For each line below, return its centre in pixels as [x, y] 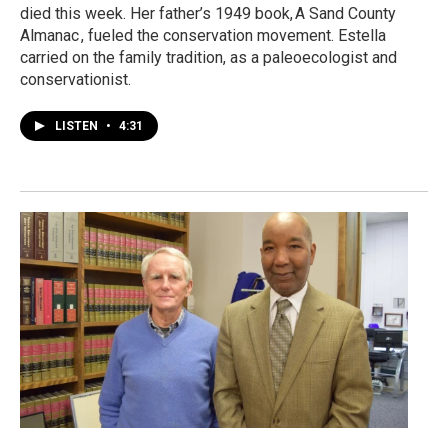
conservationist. [75, 79]
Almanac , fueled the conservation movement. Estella [203, 35]
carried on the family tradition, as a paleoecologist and [208, 57]
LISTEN [78, 125]
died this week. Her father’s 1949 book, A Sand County [208, 13]
